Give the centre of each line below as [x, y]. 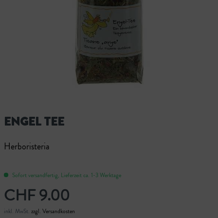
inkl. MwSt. [18, 211]
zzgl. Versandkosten [53, 211]
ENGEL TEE [34, 121]
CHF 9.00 [37, 195]
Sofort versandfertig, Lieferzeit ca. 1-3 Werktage [66, 175]
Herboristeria [27, 146]
